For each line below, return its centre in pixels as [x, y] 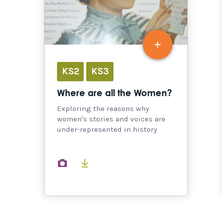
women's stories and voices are [111, 119]
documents [115, 162]
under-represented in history [107, 129]
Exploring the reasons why [103, 108]
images [86, 162]
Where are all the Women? [114, 93]
